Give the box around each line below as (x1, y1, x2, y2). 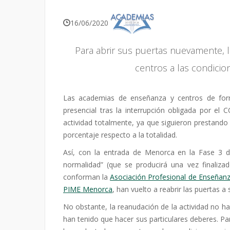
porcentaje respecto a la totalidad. (63, 130, 177, 140)
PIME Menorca (63, 184, 112, 194)
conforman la (63, 172, 110, 182)
